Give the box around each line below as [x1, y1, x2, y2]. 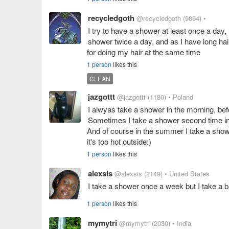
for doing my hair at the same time [87, 47, 200, 57]
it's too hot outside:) [87, 136, 151, 147]
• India [172, 218, 191, 228]
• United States [165, 169, 210, 178]
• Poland [168, 92, 193, 102]
